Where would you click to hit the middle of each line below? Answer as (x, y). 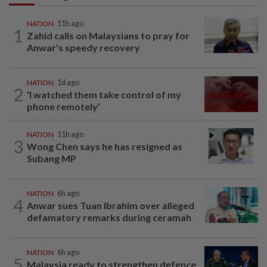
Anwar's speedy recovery (83, 48)
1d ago (68, 83)
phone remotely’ (63, 107)
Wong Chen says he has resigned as (105, 147)
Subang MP (52, 159)
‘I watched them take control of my (104, 95)
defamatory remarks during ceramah (109, 218)
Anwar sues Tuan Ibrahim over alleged (111, 206)
